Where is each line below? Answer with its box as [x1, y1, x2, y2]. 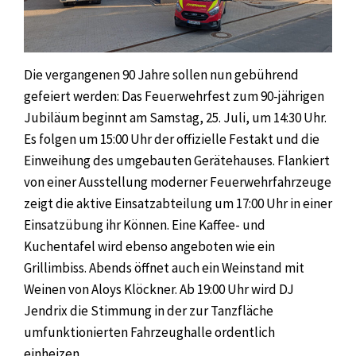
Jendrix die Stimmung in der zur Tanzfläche [24, 301, 273, 319]
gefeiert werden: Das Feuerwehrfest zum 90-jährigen [24, 87, 324, 105]
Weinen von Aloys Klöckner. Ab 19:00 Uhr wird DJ [24, 280, 294, 298]
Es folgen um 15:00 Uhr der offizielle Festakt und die [24, 130, 319, 148]
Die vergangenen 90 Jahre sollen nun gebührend [24, 65, 299, 83]
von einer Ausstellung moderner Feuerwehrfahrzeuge [24, 172, 331, 191]
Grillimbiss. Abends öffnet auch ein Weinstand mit [24, 258, 304, 277]
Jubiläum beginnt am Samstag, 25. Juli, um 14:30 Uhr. [24, 108, 327, 126]
